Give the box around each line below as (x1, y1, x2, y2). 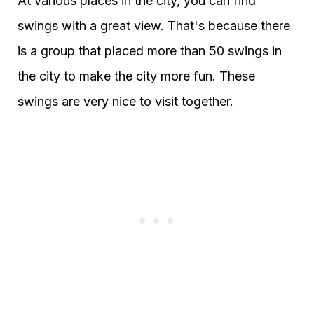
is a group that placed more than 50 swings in (18, 43, 282, 59)
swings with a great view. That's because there (18, 18, 290, 34)
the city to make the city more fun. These (18, 69, 255, 84)
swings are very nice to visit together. (18, 94, 233, 109)
